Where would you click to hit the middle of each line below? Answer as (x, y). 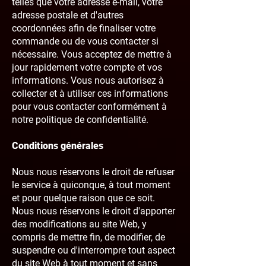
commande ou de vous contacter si (85, 41)
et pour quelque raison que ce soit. (83, 198)
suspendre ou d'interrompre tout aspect (94, 250)
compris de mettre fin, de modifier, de (88, 237)
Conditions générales (58, 146)
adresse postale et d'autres (68, 15)
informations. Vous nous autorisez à (88, 80)
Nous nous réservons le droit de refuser (93, 172)
